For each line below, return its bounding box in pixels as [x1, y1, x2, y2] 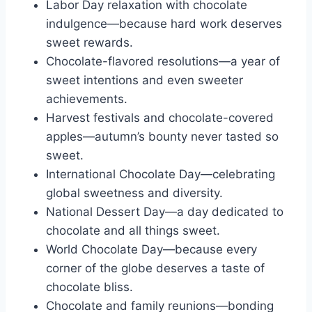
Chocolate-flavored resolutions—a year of [46, 54, 280, 68]
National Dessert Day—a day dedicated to [46, 204, 283, 219]
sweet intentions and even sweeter [46, 72, 243, 87]
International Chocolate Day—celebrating [46, 166, 275, 181]
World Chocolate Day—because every [46, 242, 257, 256]
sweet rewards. [46, 35, 133, 49]
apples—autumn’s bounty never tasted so [46, 129, 279, 143]
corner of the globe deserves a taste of [46, 260, 265, 275]
